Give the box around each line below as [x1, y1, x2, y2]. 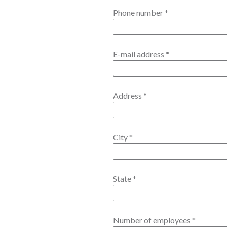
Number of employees [113, 215, 192, 225]
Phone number [113, 8, 165, 17]
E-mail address [113, 49, 166, 59]
